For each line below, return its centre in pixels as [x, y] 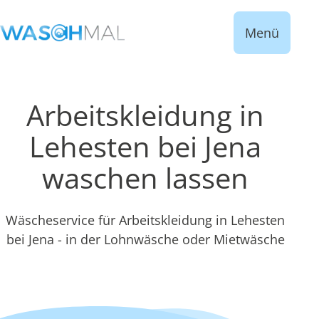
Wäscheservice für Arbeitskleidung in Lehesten [145, 220]
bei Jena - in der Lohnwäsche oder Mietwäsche [145, 239]
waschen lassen [145, 178]
